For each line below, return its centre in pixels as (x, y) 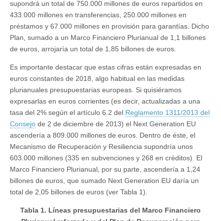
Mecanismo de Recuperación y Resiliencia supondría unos (101, 147)
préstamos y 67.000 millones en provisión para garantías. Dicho (110, 26)
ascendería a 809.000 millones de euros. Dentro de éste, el (103, 135)
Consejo (23, 124)
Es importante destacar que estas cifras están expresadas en (106, 67)
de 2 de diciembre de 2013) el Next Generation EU (116, 124)
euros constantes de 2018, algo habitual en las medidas (97, 79)
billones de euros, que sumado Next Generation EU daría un (104, 181)
